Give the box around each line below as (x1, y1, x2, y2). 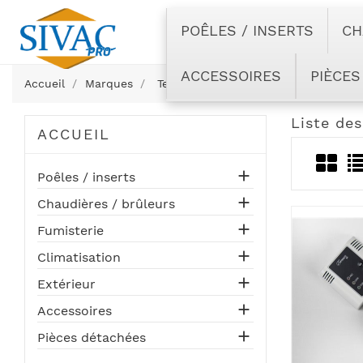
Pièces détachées (37, 330, 146, 345)
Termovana (156, 77, 216, 90)
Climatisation (37, 250, 121, 265)
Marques (84, 77, 133, 90)
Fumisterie (37, 223, 104, 238)
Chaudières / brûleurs (37, 196, 175, 211)
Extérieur (37, 276, 96, 292)
